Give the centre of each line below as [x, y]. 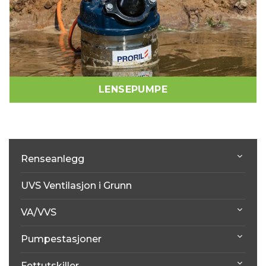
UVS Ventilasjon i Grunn [76, 186]
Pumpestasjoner [61, 239]
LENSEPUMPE [133, 90]
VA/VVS [39, 213]
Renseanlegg [53, 159]
